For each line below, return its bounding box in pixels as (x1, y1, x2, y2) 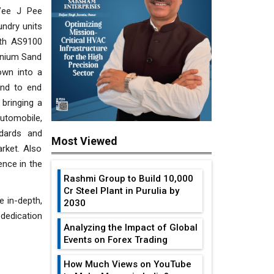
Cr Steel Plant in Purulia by (63, 185, 179, 197)
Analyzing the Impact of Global (63, 222, 198, 234)
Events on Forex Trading (63, 234, 168, 246)
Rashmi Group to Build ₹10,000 (63, 173, 193, 185)
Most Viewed (51, 135, 117, 148)
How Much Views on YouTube (63, 259, 191, 270)
